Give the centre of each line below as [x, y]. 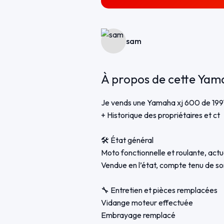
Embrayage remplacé [138, 215]
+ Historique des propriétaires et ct [160, 115]
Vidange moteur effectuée [147, 203]
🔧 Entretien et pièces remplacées [159, 190]
